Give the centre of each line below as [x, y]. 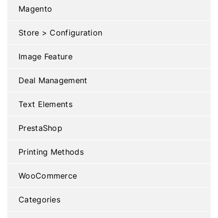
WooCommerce [48, 176]
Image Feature [45, 56]
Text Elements [45, 104]
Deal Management [53, 80]
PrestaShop [40, 128]
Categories [39, 200]
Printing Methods [51, 152]
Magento [36, 9]
